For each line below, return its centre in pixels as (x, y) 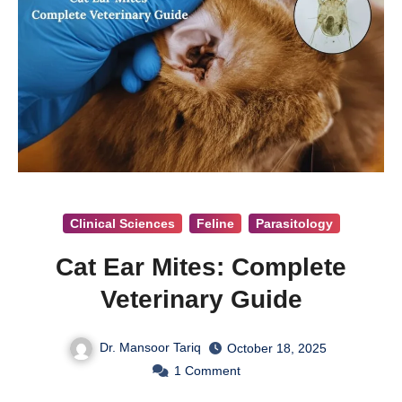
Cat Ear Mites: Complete (201, 267)
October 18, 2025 (276, 348)
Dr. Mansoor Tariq (150, 347)
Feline (215, 223)
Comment (212, 370)
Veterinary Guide (201, 299)
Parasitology (294, 223)
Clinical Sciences (122, 223)
